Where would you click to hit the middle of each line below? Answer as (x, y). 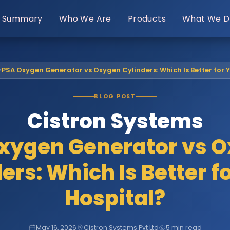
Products (147, 18)
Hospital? (115, 198)
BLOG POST (115, 96)
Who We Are (85, 18)
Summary (22, 18)
